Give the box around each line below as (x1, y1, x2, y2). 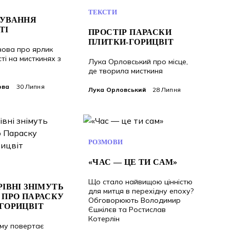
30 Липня (14, 83, 45, 90)
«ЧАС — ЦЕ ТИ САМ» (88, 158, 178, 166)
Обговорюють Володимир (88, 196, 181, 205)
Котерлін (88, 214, 120, 223)
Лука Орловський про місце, (88, 57, 188, 66)
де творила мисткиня (88, 66, 163, 75)
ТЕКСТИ (88, 8, 117, 16)
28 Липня (150, 86, 181, 93)
